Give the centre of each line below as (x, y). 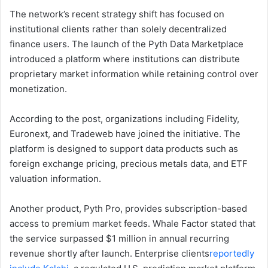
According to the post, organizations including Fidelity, (124, 118)
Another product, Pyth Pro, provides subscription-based (128, 208)
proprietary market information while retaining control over (134, 74)
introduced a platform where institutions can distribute (125, 59)
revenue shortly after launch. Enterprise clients (109, 253)
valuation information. (55, 178)
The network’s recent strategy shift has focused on (117, 14)
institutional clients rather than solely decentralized (118, 29)
